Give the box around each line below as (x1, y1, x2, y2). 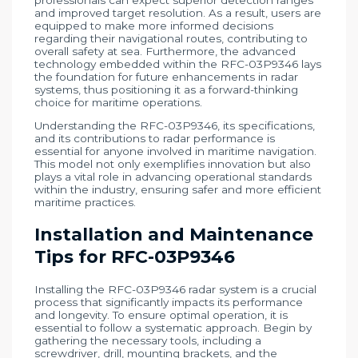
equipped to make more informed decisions (34, 18, 273, 32)
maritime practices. (34, 196, 136, 209)
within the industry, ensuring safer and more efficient (34, 183, 321, 197)
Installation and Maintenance (34, 223, 313, 245)
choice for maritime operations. (34, 95, 202, 109)
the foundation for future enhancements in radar (34, 70, 298, 83)
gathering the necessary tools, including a (34, 333, 261, 347)
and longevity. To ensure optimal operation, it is (34, 308, 288, 321)
